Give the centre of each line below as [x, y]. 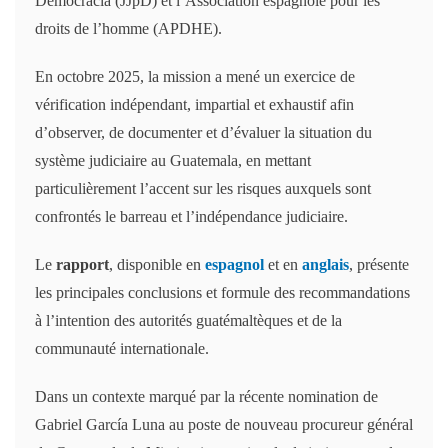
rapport [82, 264]
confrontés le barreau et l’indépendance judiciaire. [191, 216]
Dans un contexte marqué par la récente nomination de [206, 396]
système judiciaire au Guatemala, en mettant [173, 160]
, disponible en [157, 264]
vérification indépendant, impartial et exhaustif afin [194, 104]
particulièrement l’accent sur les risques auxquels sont [203, 188]
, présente [379, 264]
